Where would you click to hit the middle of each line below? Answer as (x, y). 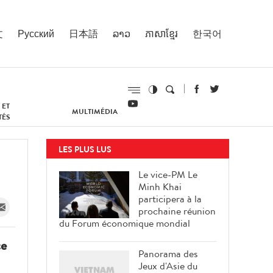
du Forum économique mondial (125, 223)
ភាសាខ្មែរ (161, 33)
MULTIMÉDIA (95, 111)
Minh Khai (160, 186)
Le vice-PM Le (168, 174)
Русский (36, 33)
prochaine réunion (177, 211)
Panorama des (168, 253)
